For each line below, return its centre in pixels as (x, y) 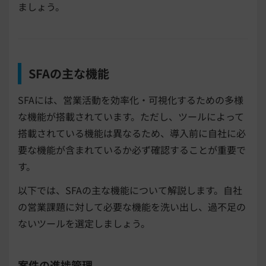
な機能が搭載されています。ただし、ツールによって (131, 117)
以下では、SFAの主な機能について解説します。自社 (130, 190)
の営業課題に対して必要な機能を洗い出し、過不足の (132, 207)
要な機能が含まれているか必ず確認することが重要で (132, 150)
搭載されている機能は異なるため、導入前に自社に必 (132, 133)
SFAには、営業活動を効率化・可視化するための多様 (131, 100)
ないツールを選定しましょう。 (84, 224)
